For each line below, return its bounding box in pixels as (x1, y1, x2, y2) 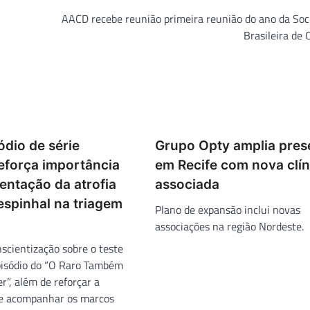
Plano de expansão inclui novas (155, 201, 300, 218)
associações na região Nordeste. (155, 217, 304, 235)
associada (155, 176, 219, 192)
